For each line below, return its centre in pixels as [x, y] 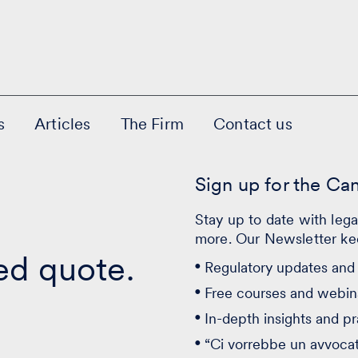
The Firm [152, 123]
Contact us [253, 123]
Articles [63, 123]
